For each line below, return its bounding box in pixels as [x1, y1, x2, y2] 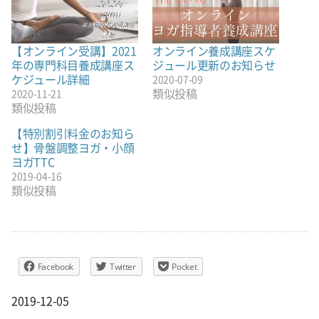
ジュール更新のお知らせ [152, 56, 276, 73]
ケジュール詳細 [11, 70, 90, 88]
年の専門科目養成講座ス [11, 56, 135, 73]
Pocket [172, 260, 197, 273]
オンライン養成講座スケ [152, 41, 276, 59]
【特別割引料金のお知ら [11, 124, 135, 142]
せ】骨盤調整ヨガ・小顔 [11, 138, 135, 156]
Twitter [109, 260, 136, 273]
